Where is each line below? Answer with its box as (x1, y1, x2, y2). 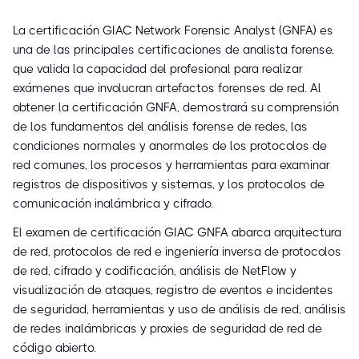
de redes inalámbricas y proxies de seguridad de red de (13, 321, 322, 337)
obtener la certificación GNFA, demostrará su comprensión (13, 100, 339, 115)
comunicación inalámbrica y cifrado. (13, 196, 213, 212)
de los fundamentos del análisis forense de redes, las (13, 119, 308, 135)
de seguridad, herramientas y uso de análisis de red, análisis (13, 302, 346, 317)
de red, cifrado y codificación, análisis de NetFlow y (13, 264, 296, 279)
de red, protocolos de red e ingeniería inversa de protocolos (13, 244, 341, 260)
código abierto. (13, 341, 96, 356)
